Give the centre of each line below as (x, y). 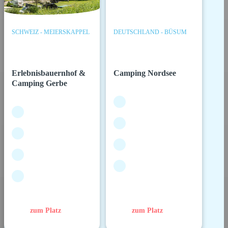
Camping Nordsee (145, 73)
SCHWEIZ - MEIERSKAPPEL (51, 32)
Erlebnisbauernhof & (49, 73)
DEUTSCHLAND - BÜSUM (150, 32)
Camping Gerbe (40, 83)
